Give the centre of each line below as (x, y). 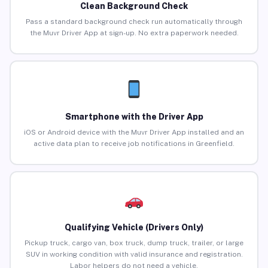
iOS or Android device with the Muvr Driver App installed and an (134, 133)
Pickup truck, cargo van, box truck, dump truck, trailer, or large (134, 243)
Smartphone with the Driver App (134, 117)
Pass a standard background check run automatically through (134, 22)
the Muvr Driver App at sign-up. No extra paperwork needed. (134, 33)
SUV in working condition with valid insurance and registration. (134, 255)
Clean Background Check (134, 6)
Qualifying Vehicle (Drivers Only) (134, 228)
